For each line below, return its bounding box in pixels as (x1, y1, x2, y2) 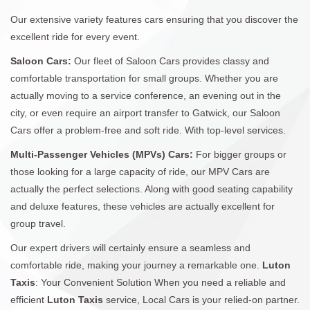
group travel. (10, 217, 66, 229)
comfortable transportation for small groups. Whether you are (10, 72, 278, 84)
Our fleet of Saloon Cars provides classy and (74, 55, 269, 66)
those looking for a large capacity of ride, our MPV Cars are (10, 165, 270, 177)
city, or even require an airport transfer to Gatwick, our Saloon (10, 107, 280, 118)
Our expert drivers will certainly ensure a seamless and (10, 241, 250, 253)
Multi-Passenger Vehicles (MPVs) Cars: (10, 148, 196, 160)
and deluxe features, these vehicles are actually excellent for (10, 200, 275, 212)
